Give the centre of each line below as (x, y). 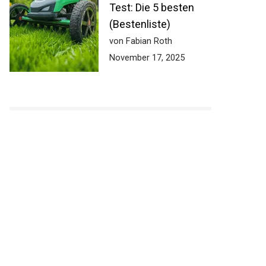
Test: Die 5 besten (145, 7)
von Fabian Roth (134, 41)
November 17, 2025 (141, 58)
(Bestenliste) (134, 24)
